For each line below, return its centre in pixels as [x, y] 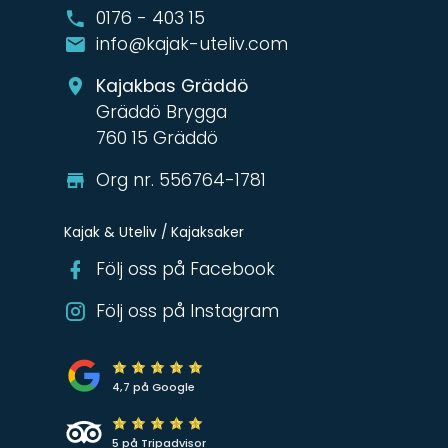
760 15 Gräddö [157, 138]
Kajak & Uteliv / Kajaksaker [154, 232]
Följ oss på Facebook [185, 269]
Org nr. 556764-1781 [181, 180]
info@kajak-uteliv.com [192, 44]
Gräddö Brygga [161, 112]
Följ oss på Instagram [187, 311]
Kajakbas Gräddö [172, 86]
